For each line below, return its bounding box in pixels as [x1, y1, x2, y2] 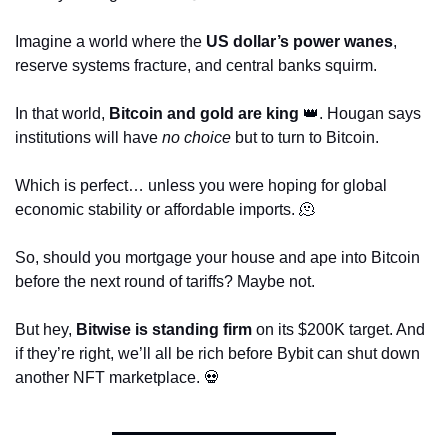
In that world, [15, 104, 109, 122]
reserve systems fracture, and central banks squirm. [15, 56, 381, 74]
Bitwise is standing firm [76, 320, 252, 338]
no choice [162, 128, 231, 146]
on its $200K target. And [252, 320, 425, 338]
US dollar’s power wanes [206, 32, 393, 50]
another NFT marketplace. [15, 368, 204, 386]
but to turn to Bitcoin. [231, 128, 379, 146]
